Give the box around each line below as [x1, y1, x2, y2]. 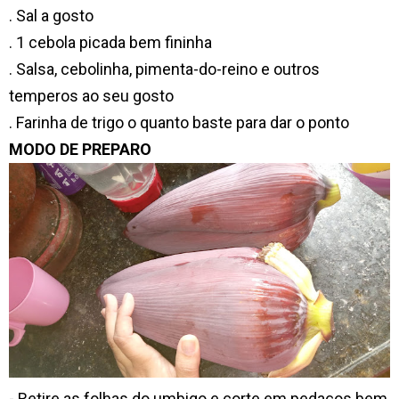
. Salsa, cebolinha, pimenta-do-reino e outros [9, 60, 320, 79]
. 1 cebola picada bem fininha [9, 33, 212, 53]
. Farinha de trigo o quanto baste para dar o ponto [9, 113, 349, 133]
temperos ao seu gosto [9, 86, 174, 106]
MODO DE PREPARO [9, 140, 151, 159]
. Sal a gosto [9, 6, 94, 26]
